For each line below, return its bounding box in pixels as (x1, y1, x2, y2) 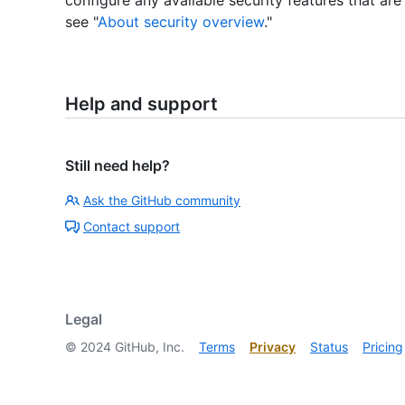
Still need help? (65, 155, 170, 174)
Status (310, 338, 348, 354)
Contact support (83, 218, 180, 234)
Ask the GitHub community (83, 192, 240, 208)
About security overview (98, 12, 264, 31)
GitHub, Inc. (111, 338, 184, 354)
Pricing (363, 338, 403, 354)
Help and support (65, 92, 218, 115)
